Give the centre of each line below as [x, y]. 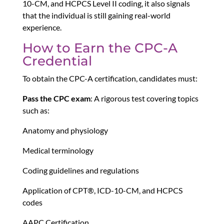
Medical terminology [58, 150]
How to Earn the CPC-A [100, 48]
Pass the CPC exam [56, 98]
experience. [42, 27]
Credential [57, 61]
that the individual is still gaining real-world [96, 15]
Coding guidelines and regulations [80, 170]
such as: [36, 110]
